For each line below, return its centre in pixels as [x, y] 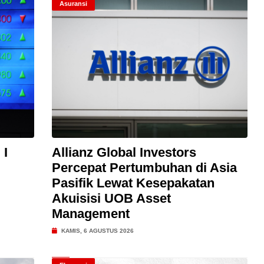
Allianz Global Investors [124, 152]
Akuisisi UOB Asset [111, 198]
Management [90, 214]
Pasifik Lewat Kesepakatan [133, 183]
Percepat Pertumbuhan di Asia [144, 168]
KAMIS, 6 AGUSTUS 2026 [96, 231]
